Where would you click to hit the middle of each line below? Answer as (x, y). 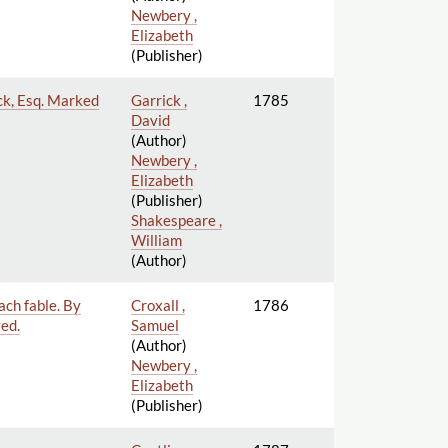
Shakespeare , (176, 219)
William (156, 239)
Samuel (154, 324)
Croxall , (157, 304)
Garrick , (158, 99)
